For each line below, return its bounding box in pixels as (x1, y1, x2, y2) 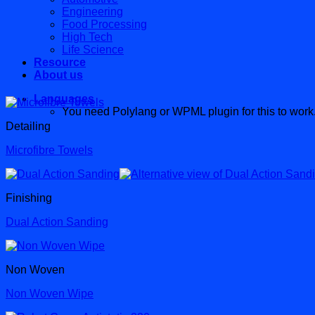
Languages (34, 93, 94, 105)
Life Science (62, 44, 124, 56)
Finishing (6, 192, 52, 205)
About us (34, 69, 83, 81)
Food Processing (62, 18, 147, 30)
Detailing (6, 120, 51, 133)
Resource (34, 56, 86, 68)
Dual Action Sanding (6, 216, 108, 229)
